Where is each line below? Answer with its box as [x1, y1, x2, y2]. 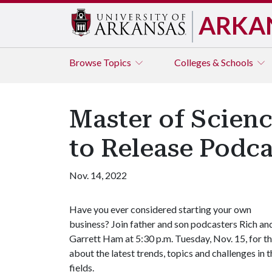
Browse [69, 56, 103, 68]
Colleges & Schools [174, 56, 255, 68]
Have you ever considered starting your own [69, 203, 251, 215]
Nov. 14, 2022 [69, 169, 127, 181]
